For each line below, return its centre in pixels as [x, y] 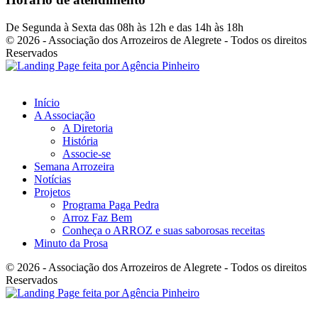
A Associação [65, 116]
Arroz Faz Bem [97, 218]
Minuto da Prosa [71, 243]
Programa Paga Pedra [111, 205]
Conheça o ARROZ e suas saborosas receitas [164, 231]
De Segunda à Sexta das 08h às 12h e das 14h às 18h [125, 28]
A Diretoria [88, 128]
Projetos [52, 192]
